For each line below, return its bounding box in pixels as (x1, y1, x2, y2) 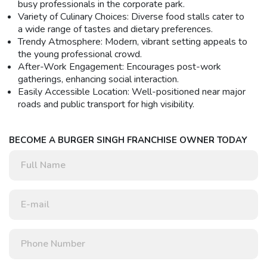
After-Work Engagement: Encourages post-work (18, 60, 221, 73)
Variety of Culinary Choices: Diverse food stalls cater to (18, 10, 244, 23)
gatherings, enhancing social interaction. (18, 72, 179, 86)
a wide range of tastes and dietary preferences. (18, 22, 213, 36)
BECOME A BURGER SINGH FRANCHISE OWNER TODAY (9, 133, 247, 146)
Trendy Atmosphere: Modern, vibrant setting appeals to (18, 35, 247, 48)
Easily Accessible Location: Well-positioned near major (18, 85, 246, 98)
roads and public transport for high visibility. (18, 97, 194, 111)
